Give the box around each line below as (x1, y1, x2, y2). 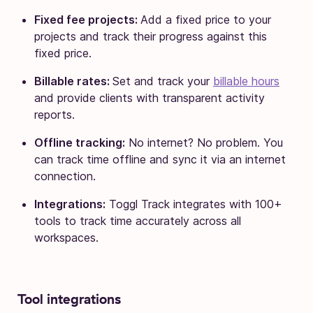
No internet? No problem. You (125, 135, 283, 150)
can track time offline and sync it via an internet (34, 152, 286, 166)
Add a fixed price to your (140, 12, 271, 27)
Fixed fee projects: (34, 12, 140, 27)
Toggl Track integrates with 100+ (105, 196, 282, 211)
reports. (34, 107, 75, 122)
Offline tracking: (34, 135, 125, 150)
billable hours (213, 73, 279, 88)
